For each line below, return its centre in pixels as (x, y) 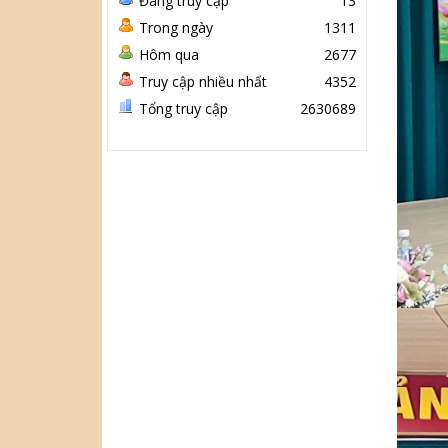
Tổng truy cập (183, 109)
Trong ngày (176, 28)
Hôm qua (169, 55)
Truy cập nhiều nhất (203, 82)
